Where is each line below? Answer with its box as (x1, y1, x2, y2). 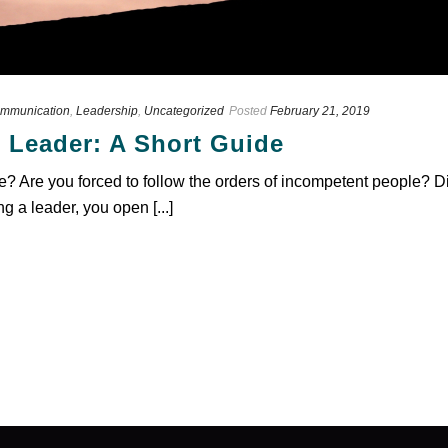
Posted (229, 104, 267, 118)
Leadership (76, 104, 138, 118)
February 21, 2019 (270, 104, 370, 118)
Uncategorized (144, 104, 224, 118)
